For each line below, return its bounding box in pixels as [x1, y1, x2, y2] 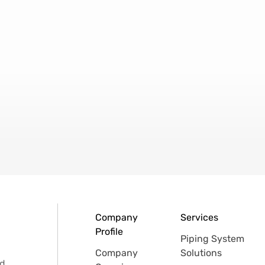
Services [180, 211, 218, 223]
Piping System [180, 232, 244, 244]
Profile [95, 225, 124, 237]
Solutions [180, 247, 222, 258]
